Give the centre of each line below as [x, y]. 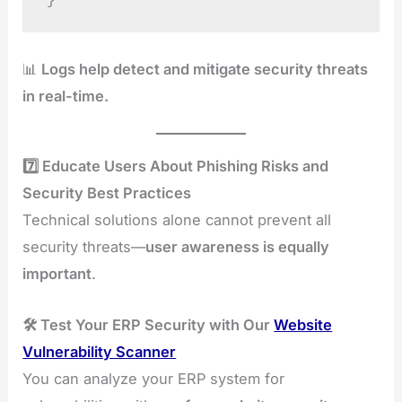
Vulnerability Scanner [100, 351]
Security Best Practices [107, 193]
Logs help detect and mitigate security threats [205, 70]
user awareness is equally [238, 247]
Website [303, 324]
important [57, 274]
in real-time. [66, 96]
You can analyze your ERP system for [154, 378]
